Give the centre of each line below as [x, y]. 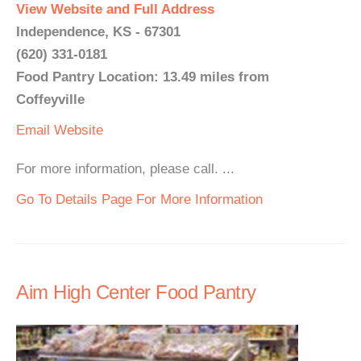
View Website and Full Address [115, 9]
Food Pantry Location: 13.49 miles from [143, 77]
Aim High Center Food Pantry [136, 292]
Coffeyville [50, 100]
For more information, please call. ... [125, 169]
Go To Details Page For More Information [139, 199]
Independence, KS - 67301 [98, 32]
